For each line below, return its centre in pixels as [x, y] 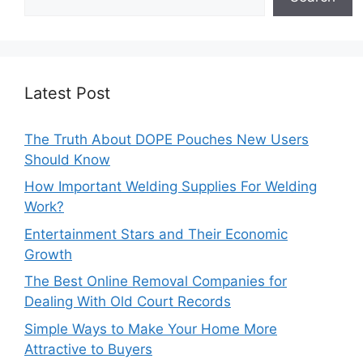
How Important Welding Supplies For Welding [171, 186]
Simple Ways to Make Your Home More [151, 329]
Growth [48, 254]
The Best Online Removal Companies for [156, 281]
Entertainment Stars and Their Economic [156, 234]
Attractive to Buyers [88, 349]
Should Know [67, 159]
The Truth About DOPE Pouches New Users [167, 139]
